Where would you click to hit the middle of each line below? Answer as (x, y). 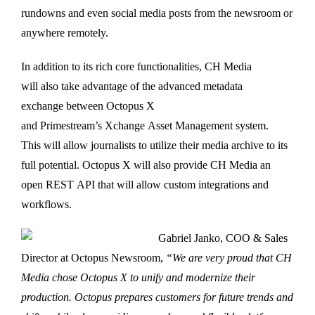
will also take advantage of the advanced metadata (132, 86)
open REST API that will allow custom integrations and (145, 184)
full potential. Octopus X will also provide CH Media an (146, 165)
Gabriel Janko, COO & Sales (223, 238)
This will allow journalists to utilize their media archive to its (154, 145)
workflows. (46, 204)
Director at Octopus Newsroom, (94, 257)
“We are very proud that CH (229, 257)
